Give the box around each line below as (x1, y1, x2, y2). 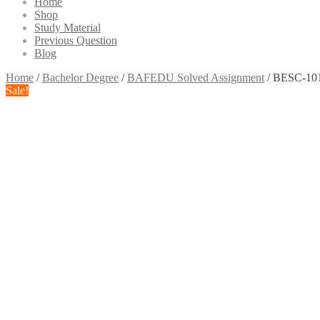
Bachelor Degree (42, 71, 119, 84)
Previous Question (34, 34, 117, 46)
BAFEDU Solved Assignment (127, 71, 264, 84)
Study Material (34, 21, 101, 34)
